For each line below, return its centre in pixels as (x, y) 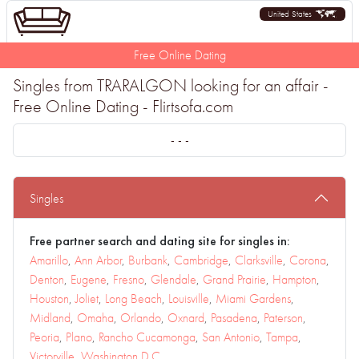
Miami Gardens (253, 298)
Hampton (294, 279)
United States (290, 14)
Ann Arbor (98, 260)
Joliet (87, 298)
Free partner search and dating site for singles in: (160, 241)
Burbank (148, 260)
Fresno (129, 279)
